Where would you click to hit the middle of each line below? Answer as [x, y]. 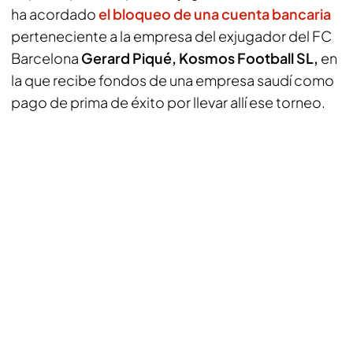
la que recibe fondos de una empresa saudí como [173, 80]
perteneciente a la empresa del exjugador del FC [171, 36]
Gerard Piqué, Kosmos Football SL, [199, 58]
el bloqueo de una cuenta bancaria [215, 14]
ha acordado [55, 14]
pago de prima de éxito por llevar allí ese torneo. [168, 102]
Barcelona [45, 58]
